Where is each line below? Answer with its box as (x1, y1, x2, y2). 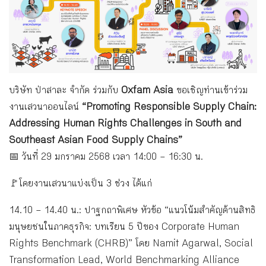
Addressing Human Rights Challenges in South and (9, 119, 242, 130)
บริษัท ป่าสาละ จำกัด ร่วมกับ (9, 86, 121, 97)
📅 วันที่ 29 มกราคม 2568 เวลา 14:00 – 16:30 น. (9, 153, 203, 163)
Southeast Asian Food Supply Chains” (9, 136, 182, 147)
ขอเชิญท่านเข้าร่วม (173, 86, 248, 97)
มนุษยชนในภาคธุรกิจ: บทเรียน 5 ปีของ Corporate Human (9, 223, 239, 233)
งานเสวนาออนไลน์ (9, 103, 82, 113)
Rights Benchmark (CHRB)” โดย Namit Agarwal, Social (9, 239, 253, 250)
